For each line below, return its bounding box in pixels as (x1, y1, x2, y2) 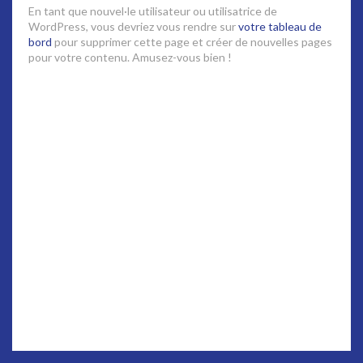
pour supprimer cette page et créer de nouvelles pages (52, 35, 332, 49)
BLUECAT (160, 333, 203, 345)
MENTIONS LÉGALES (26, 318, 117, 330)
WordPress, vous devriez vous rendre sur (28, 19, 238, 33)
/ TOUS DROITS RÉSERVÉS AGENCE (184, 318, 337, 330)
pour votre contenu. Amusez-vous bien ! (28, 50, 232, 64)
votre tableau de (238, 19, 322, 33)
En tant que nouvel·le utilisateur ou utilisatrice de (28, 4, 277, 18)
